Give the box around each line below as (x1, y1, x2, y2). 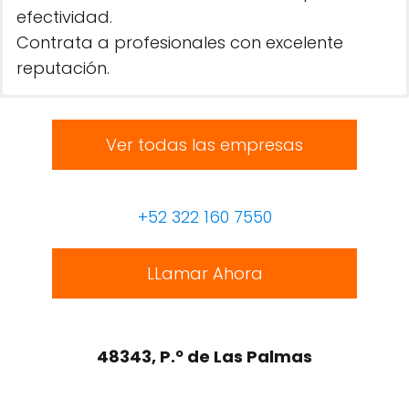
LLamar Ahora (146, 262, 263, 285)
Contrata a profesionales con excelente (16, 31, 343, 54)
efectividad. (16, 5, 112, 28)
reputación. (16, 57, 110, 79)
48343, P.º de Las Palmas (97, 345, 312, 368)
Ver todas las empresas (106, 133, 303, 156)
